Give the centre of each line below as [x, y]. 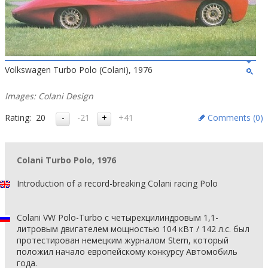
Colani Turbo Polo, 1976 [66, 160]
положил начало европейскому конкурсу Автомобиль [127, 252]
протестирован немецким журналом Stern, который [123, 240]
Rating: [18, 118]
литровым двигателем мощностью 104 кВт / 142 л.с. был [133, 229]
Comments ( [232, 118]
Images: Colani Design [49, 96]
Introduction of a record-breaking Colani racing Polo [117, 183]
